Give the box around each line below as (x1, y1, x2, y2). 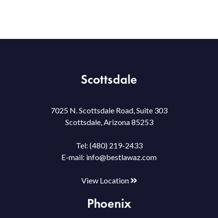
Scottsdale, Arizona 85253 (65, 117, 153, 127)
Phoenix (87, 195, 131, 212)
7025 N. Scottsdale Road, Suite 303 (51, 105, 167, 115)
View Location (81, 175, 130, 185)
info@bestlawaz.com (86, 152, 157, 162)
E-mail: (61, 152, 86, 162)
